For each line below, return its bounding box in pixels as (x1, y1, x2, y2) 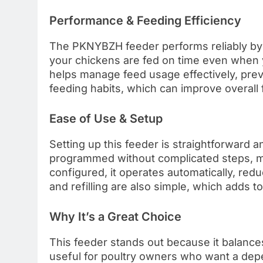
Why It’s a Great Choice (49, 209, 181, 224)
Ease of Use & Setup (49, 111, 163, 126)
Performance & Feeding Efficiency (49, 14, 241, 28)
